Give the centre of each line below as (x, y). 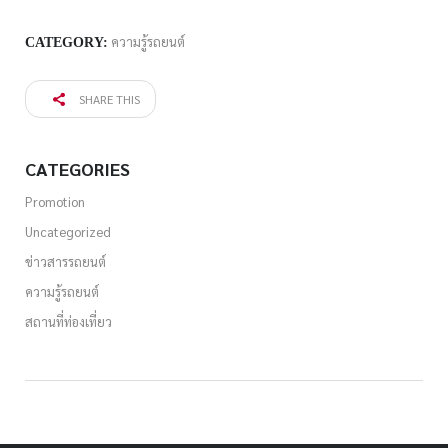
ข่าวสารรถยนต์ (65, 261)
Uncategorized (68, 231)
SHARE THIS (108, 99)
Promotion (55, 201)
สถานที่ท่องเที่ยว (68, 321)
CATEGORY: (66, 42)
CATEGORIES (77, 168)
